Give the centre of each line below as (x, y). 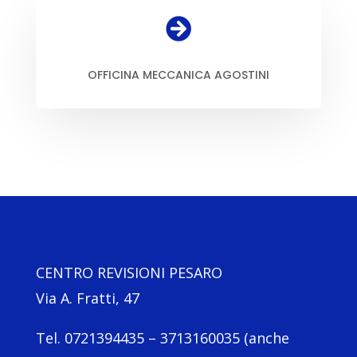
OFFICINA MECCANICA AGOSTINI (178, 75)
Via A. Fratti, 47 (87, 298)
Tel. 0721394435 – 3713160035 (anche (162, 338)
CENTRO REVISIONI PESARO (129, 273)
